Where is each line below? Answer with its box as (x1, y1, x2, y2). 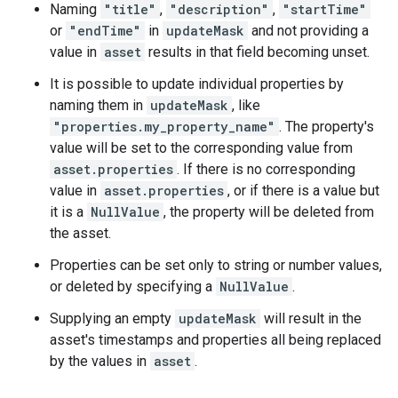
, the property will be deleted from (163, 203, 374, 220)
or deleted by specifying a (50, 278, 216, 295)
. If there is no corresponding (177, 161, 355, 178)
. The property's (279, 118, 374, 135)
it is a (50, 203, 87, 220)
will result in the (260, 310, 362, 327)
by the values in (50, 353, 150, 370)
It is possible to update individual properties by (50, 76, 344, 92)
